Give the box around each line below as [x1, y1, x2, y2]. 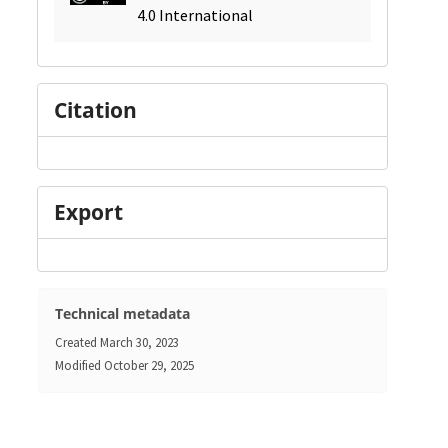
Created [54, 334, 97, 351]
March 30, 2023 [99, 334, 179, 351]
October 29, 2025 [103, 357, 194, 374]
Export [53, 198, 123, 227]
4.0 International [137, 5, 254, 26]
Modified [54, 357, 101, 374]
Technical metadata [54, 304, 190, 324]
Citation [53, 96, 137, 124]
